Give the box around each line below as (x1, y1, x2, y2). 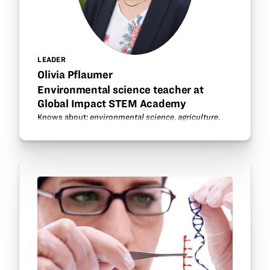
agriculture (178, 112, 219, 122)
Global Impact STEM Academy (37, 98, 186, 110)
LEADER (37, 55, 66, 63)
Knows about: (37, 112, 90, 122)
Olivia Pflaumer (37, 68, 113, 80)
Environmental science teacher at (37, 84, 204, 96)
